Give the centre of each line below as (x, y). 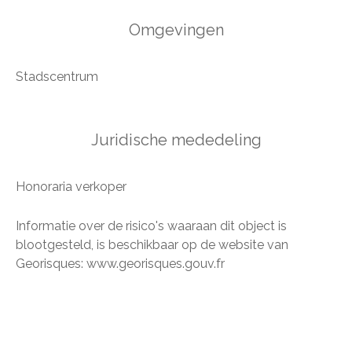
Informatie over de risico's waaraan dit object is (151, 226)
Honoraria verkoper (71, 187)
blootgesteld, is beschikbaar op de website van (152, 245)
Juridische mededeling (176, 140)
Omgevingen (176, 30)
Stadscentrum (57, 77)
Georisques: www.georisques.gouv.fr (120, 264)
